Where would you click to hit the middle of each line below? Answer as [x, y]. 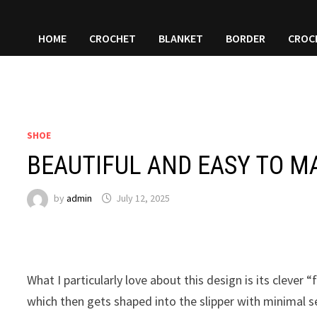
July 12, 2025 [143, 198]
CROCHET [113, 38]
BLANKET [181, 38]
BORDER [246, 38]
